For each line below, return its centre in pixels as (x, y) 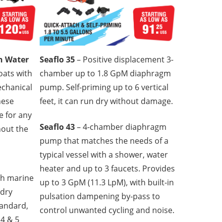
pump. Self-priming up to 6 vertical (104, 87)
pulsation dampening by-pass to (100, 196)
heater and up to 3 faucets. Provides (108, 168)
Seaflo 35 (57, 59)
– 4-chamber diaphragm (121, 127)
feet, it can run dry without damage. (107, 101)
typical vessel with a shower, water (104, 154)
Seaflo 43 (57, 127)
